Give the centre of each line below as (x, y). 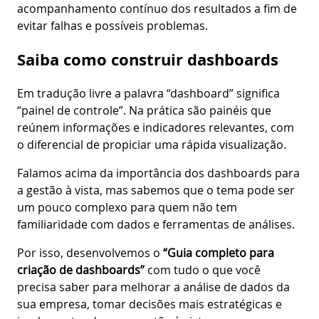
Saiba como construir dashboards (150, 60)
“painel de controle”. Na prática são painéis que (144, 110)
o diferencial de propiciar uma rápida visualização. (153, 144)
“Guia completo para (219, 252)
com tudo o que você (203, 270)
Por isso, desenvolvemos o (90, 252)
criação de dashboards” (81, 270)
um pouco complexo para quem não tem (127, 207)
